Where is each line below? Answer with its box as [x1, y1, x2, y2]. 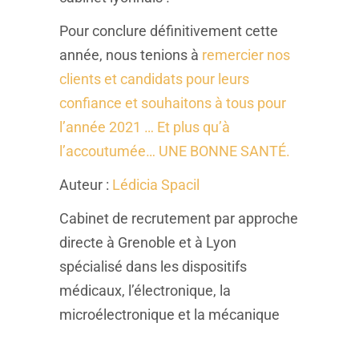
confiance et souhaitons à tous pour [59, 95, 286, 111]
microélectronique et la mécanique [59, 306, 280, 323]
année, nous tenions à [59, 46, 202, 63]
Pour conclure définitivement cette [59, 22, 278, 39]
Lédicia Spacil [112, 176, 200, 193]
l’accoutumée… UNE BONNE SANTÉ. [59, 143, 290, 159]
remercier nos [202, 46, 290, 63]
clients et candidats [59, 71, 183, 87]
